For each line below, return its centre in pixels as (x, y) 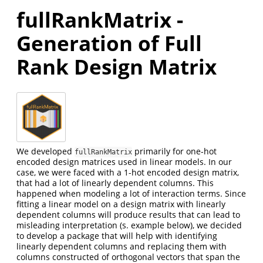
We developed (45, 151)
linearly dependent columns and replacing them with (122, 246)
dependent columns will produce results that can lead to (128, 214)
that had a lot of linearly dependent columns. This (115, 183)
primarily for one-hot (174, 151)
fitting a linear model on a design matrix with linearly (121, 204)
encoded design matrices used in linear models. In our (124, 161)
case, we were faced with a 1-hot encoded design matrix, (128, 172)
